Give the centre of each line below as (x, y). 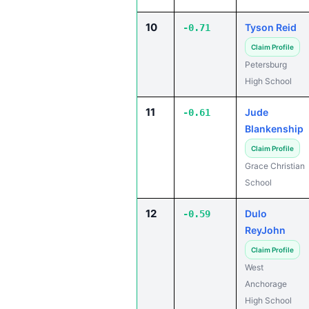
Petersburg (266, 64)
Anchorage (266, 284)
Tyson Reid (271, 27)
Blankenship (274, 129)
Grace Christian (275, 166)
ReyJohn (265, 230)
